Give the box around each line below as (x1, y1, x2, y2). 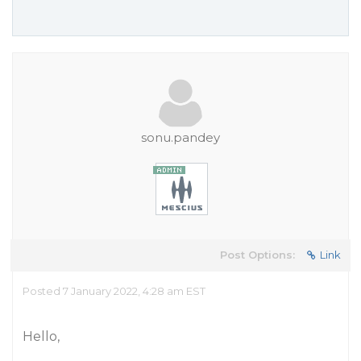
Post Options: (220, 248, 295, 261)
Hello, (23, 329, 60, 344)
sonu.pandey (141, 130, 220, 145)
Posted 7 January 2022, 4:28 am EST (23, 284, 205, 297)
